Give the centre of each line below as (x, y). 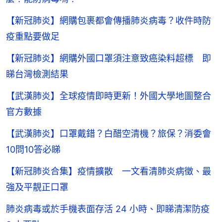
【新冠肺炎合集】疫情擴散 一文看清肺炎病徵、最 (109, 171)
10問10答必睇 (33, 149)
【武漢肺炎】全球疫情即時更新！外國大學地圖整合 (109, 96)
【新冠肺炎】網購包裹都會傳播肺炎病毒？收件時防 (109, 20)
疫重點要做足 (33, 36)
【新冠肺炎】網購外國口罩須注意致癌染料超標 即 (109, 58)
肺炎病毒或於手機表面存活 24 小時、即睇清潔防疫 (108, 209)
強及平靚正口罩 (37, 187)
